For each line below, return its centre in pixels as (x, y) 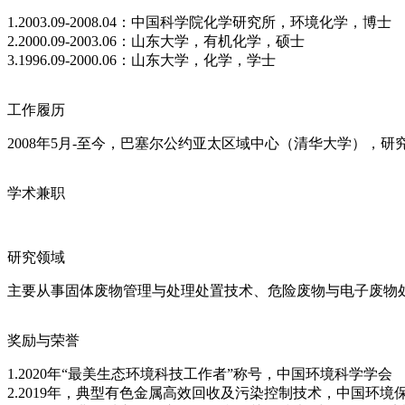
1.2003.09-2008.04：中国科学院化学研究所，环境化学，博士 (199, 23)
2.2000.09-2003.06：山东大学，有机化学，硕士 (156, 42)
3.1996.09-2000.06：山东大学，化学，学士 (141, 61)
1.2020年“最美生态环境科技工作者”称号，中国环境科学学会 (200, 374)
